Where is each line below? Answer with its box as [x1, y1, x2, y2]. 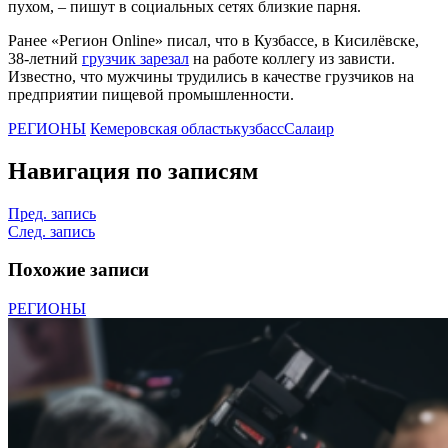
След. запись [8, 222, 95, 240]
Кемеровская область [90, 119, 233, 137]
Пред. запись [8, 204, 96, 222]
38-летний [8, 49, 82, 67]
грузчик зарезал [82, 49, 189, 67]
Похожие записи [8, 259, 149, 281]
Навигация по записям [8, 157, 258, 184]
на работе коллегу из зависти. [189, 49, 395, 67]
